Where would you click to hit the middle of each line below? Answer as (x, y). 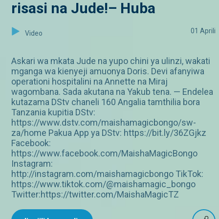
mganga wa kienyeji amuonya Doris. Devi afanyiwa (108, 71)
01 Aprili (203, 31)
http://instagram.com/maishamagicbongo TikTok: (107, 174)
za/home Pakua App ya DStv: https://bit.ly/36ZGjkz (109, 133)
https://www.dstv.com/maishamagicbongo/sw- (104, 123)
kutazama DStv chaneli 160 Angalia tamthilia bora (106, 102)
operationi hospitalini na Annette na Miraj (89, 82)
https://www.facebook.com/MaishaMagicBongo (104, 153)
